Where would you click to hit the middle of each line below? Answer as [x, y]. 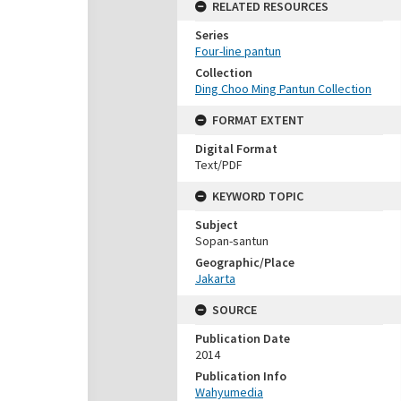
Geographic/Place [245, 262]
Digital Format [236, 149]
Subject [217, 225]
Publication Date [243, 338]
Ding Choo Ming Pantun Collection [283, 89]
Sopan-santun [232, 241]
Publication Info [241, 376]
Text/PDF [219, 165]
